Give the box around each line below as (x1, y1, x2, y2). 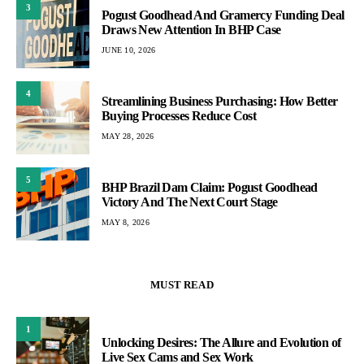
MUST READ (150, 279, 214, 292)
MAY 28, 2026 (102, 131, 154, 141)
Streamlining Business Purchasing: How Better (102, 93, 338, 108)
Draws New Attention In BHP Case (102, 22, 281, 37)
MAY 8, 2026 (102, 217, 149, 227)
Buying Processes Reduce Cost (102, 108, 257, 123)
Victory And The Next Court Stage (102, 194, 278, 209)
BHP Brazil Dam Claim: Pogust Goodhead (102, 180, 318, 194)
